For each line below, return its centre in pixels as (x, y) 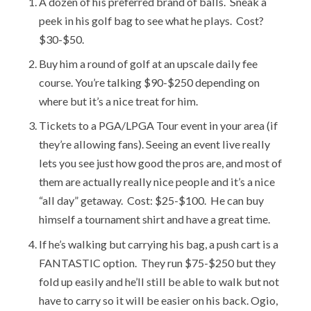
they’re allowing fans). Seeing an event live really (154, 144)
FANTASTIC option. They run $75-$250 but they (157, 262)
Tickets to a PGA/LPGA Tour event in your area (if (158, 126)
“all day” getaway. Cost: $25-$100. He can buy (151, 201)
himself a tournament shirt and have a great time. (154, 219)
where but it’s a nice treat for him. (118, 101)
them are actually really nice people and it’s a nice (157, 182)
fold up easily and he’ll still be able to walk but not (159, 281)
